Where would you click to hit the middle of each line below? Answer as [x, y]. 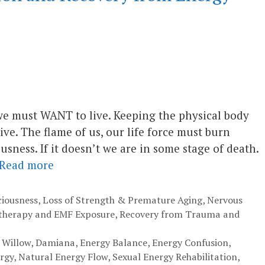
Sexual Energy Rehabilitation [175, 256]
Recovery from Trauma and [180, 214]
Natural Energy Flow [63, 256]
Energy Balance [113, 242]
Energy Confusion [190, 242]
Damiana [55, 242]
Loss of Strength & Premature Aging [122, 200]
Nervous [224, 200]
